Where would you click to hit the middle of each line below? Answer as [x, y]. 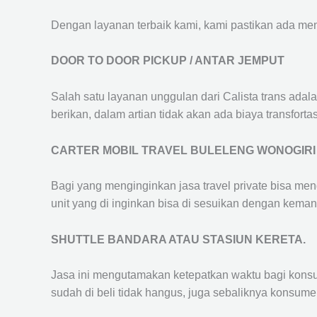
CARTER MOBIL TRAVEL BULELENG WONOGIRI [183, 150]
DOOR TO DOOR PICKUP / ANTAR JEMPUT [168, 61]
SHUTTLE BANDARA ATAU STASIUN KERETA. [178, 239]
